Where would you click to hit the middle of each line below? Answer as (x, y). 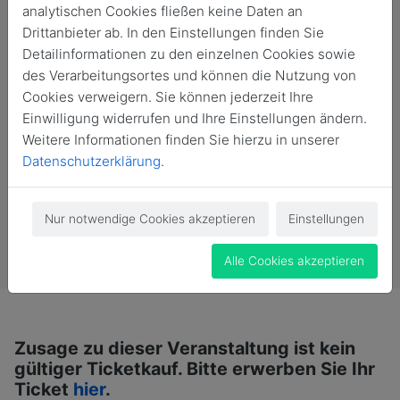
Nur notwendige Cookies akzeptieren (150, 219)
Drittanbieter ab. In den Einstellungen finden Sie (173, 33)
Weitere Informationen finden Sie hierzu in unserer (181, 140)
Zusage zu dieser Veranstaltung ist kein (185, 348)
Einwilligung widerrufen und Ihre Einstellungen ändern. (195, 118)
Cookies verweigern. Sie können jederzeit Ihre (168, 97)
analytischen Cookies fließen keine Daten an (162, 11)
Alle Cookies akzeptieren (295, 261)
